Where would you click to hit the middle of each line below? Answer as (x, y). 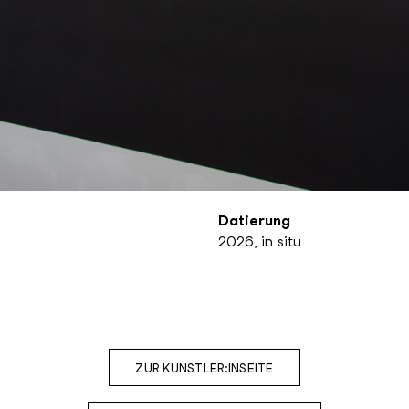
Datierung (254, 221)
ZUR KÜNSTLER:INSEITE (204, 369)
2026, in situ (260, 242)
